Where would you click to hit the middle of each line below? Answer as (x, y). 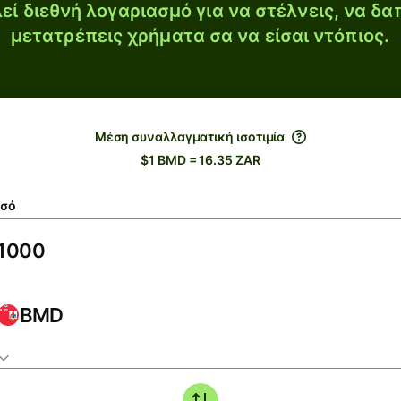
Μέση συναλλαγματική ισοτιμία (190, 137)
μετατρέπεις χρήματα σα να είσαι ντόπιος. (200, 36)
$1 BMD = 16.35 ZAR (200, 160)
